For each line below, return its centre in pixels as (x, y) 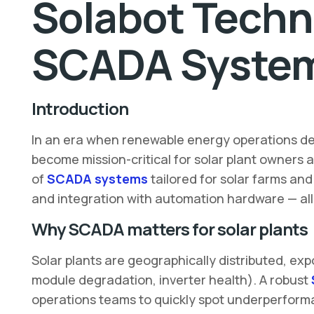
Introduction (80, 108)
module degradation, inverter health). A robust (171, 280)
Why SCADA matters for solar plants (169, 229)
